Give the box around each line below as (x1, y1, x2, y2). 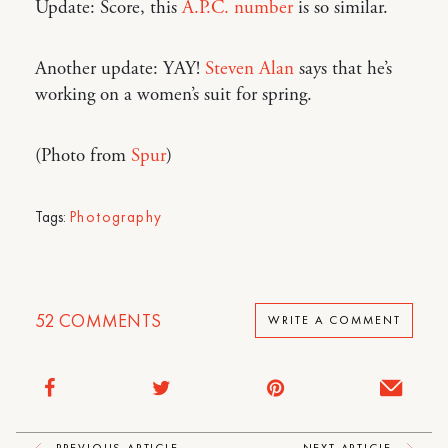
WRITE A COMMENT (267, 312, 401, 329)
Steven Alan (205, 56, 294, 81)
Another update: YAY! (35, 56, 205, 81)
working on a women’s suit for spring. (35, 82, 312, 107)
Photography (70, 206, 163, 227)
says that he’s (294, 56, 392, 81)
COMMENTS (54, 308, 162, 332)
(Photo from (35, 143, 131, 168)
